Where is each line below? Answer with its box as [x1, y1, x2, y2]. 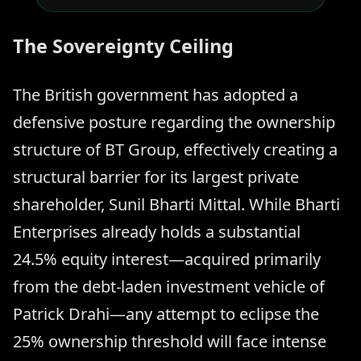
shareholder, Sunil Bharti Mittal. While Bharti [13, 193, 340, 215]
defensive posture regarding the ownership [13, 110, 335, 133]
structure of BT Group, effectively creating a [13, 138, 338, 160]
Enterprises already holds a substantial [13, 220, 301, 243]
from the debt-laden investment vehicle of [13, 275, 325, 297]
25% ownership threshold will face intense [13, 330, 326, 352]
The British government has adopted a [13, 83, 298, 106]
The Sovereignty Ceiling [13, 33, 234, 60]
